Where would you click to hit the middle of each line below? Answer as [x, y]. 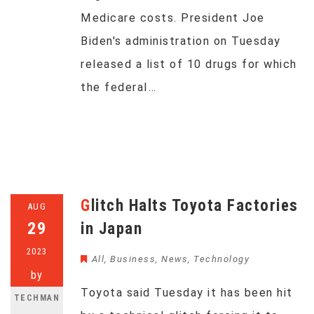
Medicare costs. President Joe [173, 18]
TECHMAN [37, 298]
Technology [221, 259]
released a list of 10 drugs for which [189, 64]
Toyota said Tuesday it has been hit [187, 293]
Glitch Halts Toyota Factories [86, 206]
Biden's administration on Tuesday [181, 41]
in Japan [111, 229]
